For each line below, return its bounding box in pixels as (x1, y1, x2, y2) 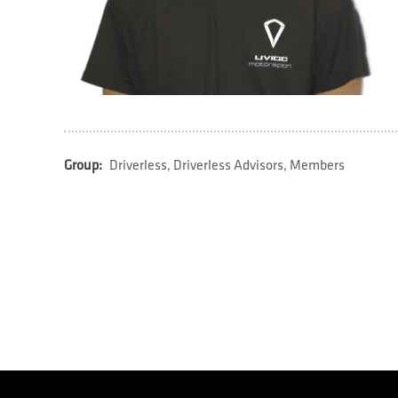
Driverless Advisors (173, 157, 283, 175)
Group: (64, 157, 102, 175)
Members (290, 157, 345, 175)
